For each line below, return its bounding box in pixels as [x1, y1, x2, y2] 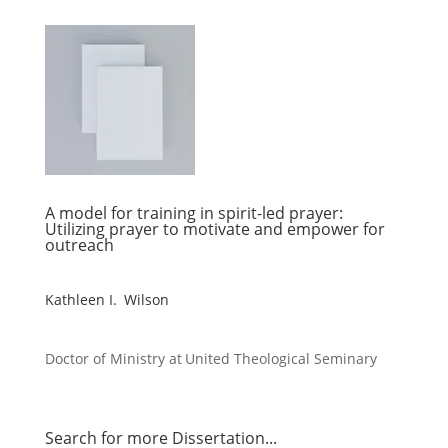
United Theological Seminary [184, 349, 377, 368]
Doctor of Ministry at [44, 349, 185, 368]
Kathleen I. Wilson [44, 290, 169, 309]
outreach [44, 234, 114, 256]
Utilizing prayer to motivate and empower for [44, 218, 385, 240]
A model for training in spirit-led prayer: [44, 202, 343, 224]
